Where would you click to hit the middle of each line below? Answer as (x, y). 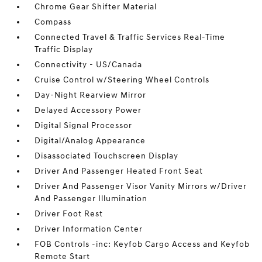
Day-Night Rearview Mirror (91, 95)
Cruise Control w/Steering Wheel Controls (122, 80)
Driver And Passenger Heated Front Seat (119, 171)
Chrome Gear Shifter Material (96, 7)
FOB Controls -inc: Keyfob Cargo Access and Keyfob (142, 244)
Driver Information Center (89, 229)
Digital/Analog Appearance (90, 141)
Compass (53, 22)
